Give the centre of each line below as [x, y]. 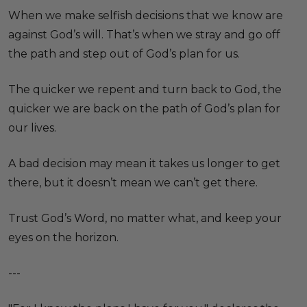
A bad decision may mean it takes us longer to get [144, 163]
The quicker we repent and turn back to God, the [145, 89]
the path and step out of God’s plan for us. [124, 54]
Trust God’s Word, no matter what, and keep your [145, 218]
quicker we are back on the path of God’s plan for [144, 109]
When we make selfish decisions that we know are [146, 15]
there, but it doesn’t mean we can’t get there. [133, 183]
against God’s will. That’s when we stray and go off [144, 35]
